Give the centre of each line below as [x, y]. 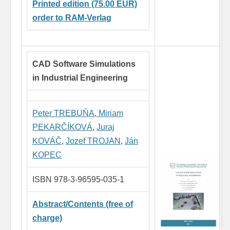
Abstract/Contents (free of [83, 204]
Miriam [110, 113]
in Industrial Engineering [80, 78]
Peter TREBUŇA [63, 113]
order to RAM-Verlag [72, 18]
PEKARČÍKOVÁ [62, 127]
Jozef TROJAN [93, 141]
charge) [47, 218]
